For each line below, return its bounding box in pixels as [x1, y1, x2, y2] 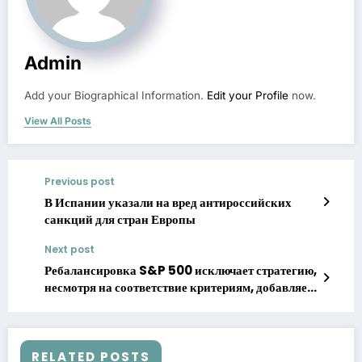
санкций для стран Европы [44, 211, 196, 229]
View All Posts [24, 115, 91, 128]
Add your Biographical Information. [24, 89, 207, 103]
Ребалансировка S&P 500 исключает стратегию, [44, 262, 317, 280]
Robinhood [44, 296, 114, 314]
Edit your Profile [207, 89, 288, 103]
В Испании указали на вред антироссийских [44, 194, 292, 212]
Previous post [44, 175, 115, 189]
